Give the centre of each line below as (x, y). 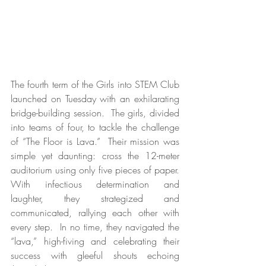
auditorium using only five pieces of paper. (95, 170)
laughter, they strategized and (95, 198)
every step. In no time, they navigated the (95, 227)
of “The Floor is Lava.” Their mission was (95, 141)
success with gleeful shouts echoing (95, 255)
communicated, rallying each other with (95, 212)
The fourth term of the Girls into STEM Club (95, 84)
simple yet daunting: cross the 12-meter (95, 155)
